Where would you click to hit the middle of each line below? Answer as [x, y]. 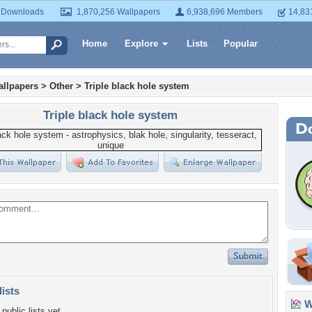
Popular [241, 44]
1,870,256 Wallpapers [118, 12]
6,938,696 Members [225, 12]
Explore [141, 44]
